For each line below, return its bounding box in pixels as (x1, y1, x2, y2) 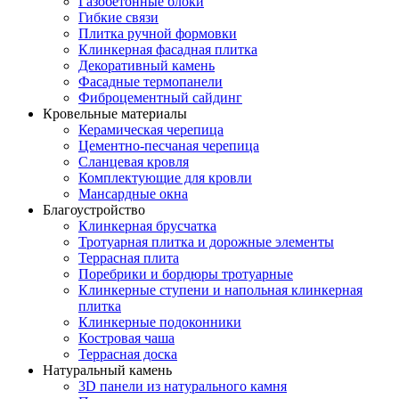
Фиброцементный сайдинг (78, 90, 242, 106)
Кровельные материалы (43, 106, 187, 122)
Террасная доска (78, 346, 177, 362)
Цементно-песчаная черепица (78, 138, 259, 154)
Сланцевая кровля (78, 154, 189, 170)
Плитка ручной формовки (78, 26, 237, 42)
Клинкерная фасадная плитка (78, 42, 257, 58)
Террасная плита (78, 250, 179, 266)
